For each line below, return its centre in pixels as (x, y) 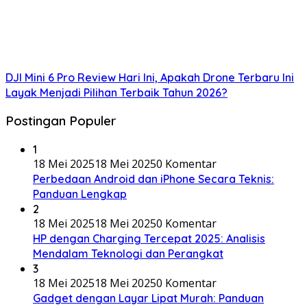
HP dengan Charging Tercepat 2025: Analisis (149, 239)
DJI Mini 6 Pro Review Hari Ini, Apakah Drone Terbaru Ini (150, 77)
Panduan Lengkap (80, 194)
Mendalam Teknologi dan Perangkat (128, 254)
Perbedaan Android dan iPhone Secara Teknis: (153, 179)
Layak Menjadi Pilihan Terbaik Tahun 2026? (116, 92)
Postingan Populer (61, 121)
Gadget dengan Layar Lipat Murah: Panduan (148, 298)
